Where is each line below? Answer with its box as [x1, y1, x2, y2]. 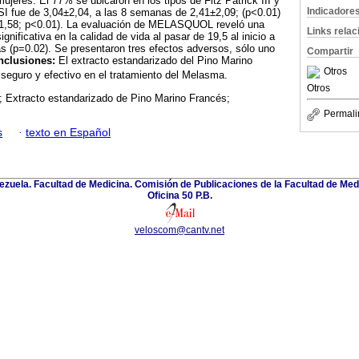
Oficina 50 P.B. [147, 190, 212, 201]
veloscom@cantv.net [135, 224, 224, 236]
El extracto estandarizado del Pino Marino [58, 54, 252, 67]
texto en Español [26, 126, 111, 139]
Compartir [307, 46, 353, 57]
